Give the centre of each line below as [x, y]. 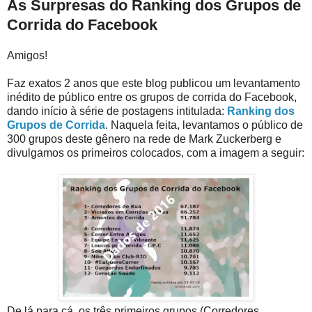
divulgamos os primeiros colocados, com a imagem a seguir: [156, 153]
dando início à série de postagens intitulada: [117, 111]
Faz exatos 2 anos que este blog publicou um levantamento [154, 83]
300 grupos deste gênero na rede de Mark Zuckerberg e [144, 139]
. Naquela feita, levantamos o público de [204, 125]
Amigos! [27, 55]
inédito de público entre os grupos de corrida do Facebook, [152, 97]
